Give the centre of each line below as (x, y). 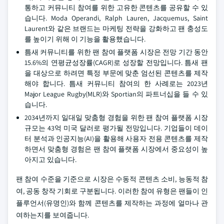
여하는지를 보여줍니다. (52, 215)
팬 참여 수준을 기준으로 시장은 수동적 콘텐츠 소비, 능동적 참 (112, 179)
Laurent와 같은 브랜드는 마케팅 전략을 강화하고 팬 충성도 (116, 28)
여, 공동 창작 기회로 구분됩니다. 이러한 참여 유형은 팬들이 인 (112, 191)
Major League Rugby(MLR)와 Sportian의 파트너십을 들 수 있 (116, 94)
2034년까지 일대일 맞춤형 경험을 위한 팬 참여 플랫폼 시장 (116, 117)
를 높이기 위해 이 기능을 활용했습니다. (85, 39)
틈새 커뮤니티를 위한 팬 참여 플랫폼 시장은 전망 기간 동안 (116, 52)
